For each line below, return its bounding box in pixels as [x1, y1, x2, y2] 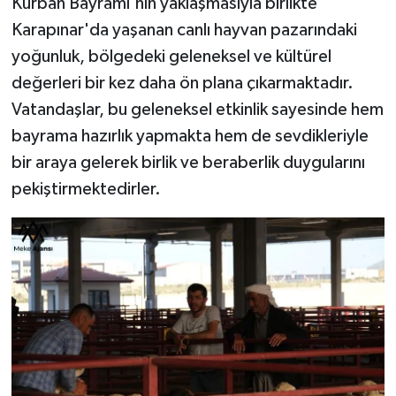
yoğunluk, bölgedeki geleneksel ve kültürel [11, 47, 331, 65]
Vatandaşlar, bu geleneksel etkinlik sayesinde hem [11, 100, 384, 118]
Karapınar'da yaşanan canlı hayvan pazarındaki [11, 20, 357, 39]
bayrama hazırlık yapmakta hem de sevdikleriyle [11, 126, 369, 145]
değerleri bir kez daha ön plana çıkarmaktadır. [11, 73, 354, 92]
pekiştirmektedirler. [11, 179, 161, 198]
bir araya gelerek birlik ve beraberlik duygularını [11, 153, 365, 171]
